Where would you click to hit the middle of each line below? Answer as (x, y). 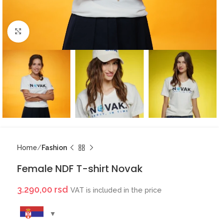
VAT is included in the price (116, 190)
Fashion (54, 148)
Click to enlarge (53, 31)
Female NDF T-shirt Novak (80, 169)
